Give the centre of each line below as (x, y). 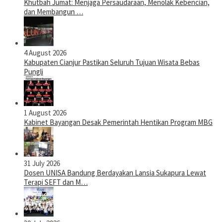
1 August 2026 (45, 113)
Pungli (33, 72)
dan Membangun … (54, 12)
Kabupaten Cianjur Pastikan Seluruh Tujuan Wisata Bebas (112, 62)
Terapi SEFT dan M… (56, 182)
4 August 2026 (45, 53)
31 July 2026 (42, 164)
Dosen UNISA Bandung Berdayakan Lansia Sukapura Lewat (115, 173)
